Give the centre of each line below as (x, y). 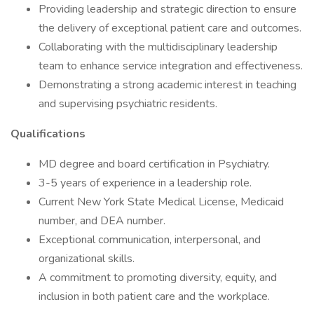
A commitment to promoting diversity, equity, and (158, 278)
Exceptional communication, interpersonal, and (150, 240)
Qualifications (48, 134)
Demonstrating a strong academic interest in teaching (168, 85)
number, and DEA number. (102, 221)
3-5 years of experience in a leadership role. (145, 183)
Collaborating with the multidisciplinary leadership (158, 47)
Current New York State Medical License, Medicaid (161, 202)
